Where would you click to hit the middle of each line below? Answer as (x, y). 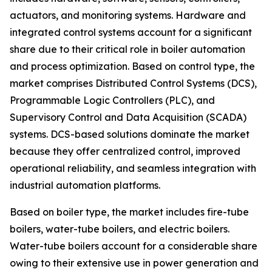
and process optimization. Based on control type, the (132, 66)
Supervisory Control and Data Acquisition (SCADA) (128, 117)
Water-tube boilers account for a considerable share (134, 246)
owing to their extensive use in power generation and (134, 263)
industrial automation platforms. (85, 185)
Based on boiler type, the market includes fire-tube (129, 212)
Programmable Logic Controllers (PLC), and (112, 100)
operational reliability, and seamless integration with (133, 168)
